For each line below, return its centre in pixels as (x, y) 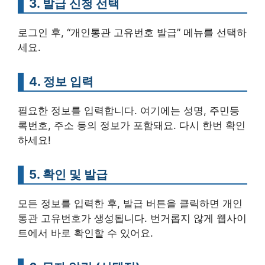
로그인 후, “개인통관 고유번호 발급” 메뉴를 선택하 (132, 32)
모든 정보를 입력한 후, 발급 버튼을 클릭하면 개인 (130, 203)
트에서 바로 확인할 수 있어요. (85, 233)
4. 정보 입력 (61, 81)
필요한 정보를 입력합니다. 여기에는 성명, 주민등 (129, 110)
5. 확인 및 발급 (68, 174)
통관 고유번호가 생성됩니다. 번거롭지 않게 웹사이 (132, 218)
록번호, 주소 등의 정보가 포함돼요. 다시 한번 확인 (132, 125)
